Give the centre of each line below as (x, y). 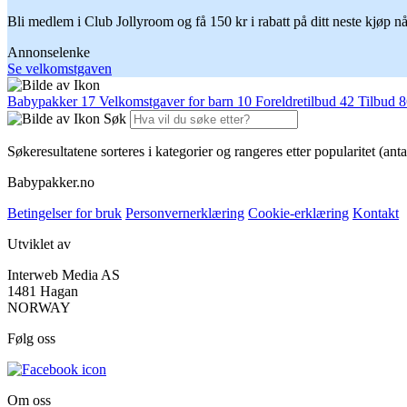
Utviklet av (39, 244)
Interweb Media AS (64, 275)
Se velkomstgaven (60, 69)
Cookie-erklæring (298, 213)
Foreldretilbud (298, 102)
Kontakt (376, 213)
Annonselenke (49, 53)
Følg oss (31, 339)
